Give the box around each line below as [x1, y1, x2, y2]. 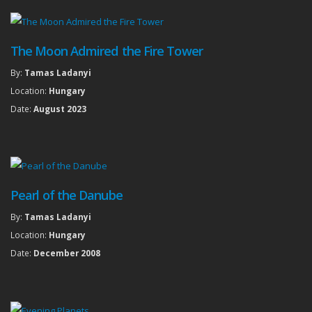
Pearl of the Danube [10, 187, 123, 204]
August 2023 [33, 102, 86, 114]
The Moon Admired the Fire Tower [10, 42, 203, 59]
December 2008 [33, 247, 100, 259]
